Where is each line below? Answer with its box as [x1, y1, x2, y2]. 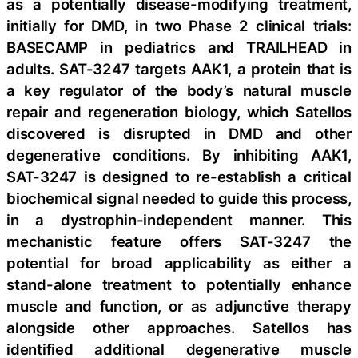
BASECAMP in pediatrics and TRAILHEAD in [6, 38, 352, 57]
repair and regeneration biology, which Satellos [6, 103, 352, 121]
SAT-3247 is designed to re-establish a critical [6, 168, 352, 186]
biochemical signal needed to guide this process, [6, 189, 352, 208]
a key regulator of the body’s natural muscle [6, 82, 352, 100]
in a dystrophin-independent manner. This [6, 211, 352, 229]
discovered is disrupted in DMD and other [6, 125, 352, 143]
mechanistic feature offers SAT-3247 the [6, 233, 352, 251]
